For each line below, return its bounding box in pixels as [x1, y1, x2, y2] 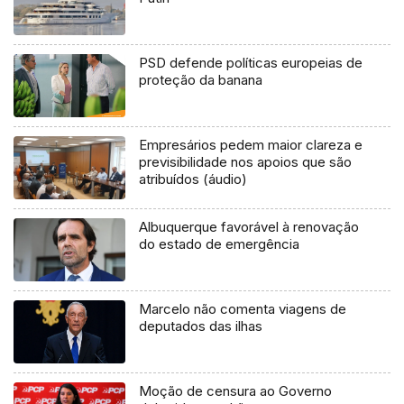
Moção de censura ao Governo [139, 381, 333, 399]
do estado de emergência [139, 235, 300, 253]
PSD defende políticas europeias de [139, 54, 363, 72]
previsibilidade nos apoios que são [139, 153, 353, 171]
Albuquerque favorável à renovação [139, 218, 360, 236]
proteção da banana [139, 71, 263, 89]
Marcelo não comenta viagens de [139, 300, 347, 318]
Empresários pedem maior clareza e [139, 136, 363, 154]
